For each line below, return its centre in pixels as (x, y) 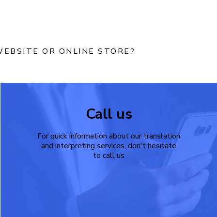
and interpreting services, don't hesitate (109, 146)
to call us (109, 155)
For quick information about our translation (109, 136)
